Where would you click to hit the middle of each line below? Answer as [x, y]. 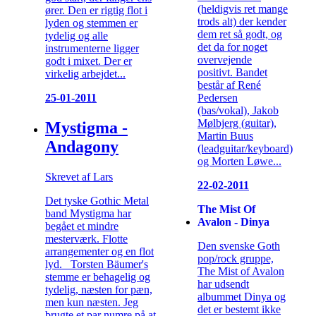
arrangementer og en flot [99, 252]
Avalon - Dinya [233, 221]
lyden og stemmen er [91, 23]
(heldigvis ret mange [243, 8]
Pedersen [218, 97]
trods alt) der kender [242, 21]
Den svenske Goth [239, 245]
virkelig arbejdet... [85, 74]
